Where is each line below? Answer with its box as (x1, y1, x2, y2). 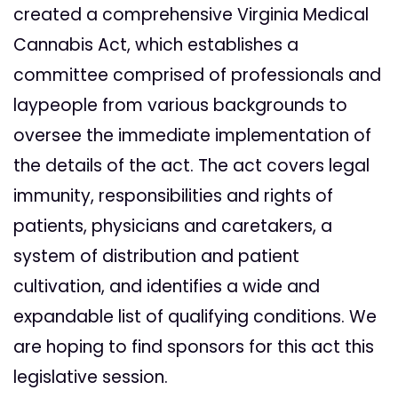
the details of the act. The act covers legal (13, 154, 370, 179)
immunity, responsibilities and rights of (13, 184, 333, 209)
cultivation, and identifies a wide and (13, 275, 320, 299)
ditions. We (285, 305, 377, 330)
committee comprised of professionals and (13, 63, 381, 88)
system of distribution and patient (13, 244, 299, 269)
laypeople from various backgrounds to (13, 93, 347, 118)
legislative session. (13, 365, 168, 390)
